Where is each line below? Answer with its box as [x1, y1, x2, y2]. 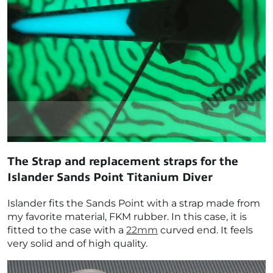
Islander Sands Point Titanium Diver [7, 170, 213, 183]
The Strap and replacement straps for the [7, 154, 238, 168]
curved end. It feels [158, 224, 253, 236]
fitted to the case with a [7, 224, 126, 236]
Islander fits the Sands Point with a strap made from [7, 197, 260, 209]
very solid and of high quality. [7, 237, 147, 249]
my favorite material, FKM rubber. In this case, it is [7, 210, 247, 222]
